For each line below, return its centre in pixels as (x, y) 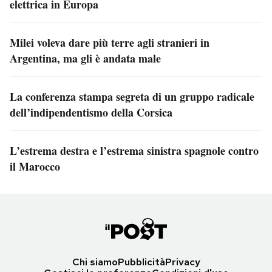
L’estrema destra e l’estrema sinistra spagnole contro (134, 151)
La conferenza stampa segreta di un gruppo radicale (132, 97)
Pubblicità (141, 262)
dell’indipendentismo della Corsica (91, 113)
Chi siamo (95, 262)
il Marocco (35, 167)
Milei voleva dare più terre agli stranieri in (110, 43)
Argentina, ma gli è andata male (85, 59)
